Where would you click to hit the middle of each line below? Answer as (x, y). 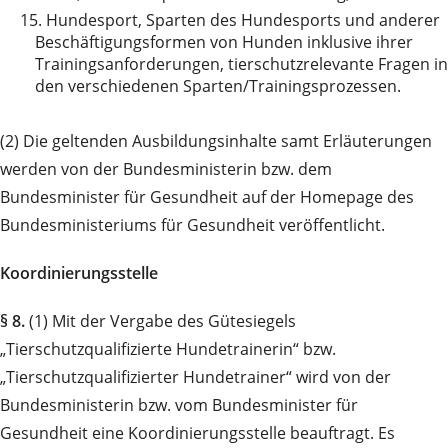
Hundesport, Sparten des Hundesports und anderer (243, 20)
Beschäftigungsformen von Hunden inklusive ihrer (224, 42)
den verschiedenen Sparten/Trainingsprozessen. (218, 86)
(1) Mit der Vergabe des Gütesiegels (160, 321)
